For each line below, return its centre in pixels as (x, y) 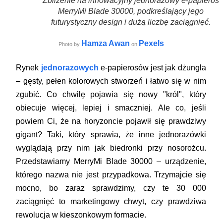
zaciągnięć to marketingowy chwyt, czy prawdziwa (111, 201)
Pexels (151, 43)
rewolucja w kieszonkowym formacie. (81, 215)
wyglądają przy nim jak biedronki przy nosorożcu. (111, 148)
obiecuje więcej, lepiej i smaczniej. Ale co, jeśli (111, 108)
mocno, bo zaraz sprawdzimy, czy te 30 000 (111, 188)
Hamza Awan (105, 43)
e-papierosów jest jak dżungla (152, 67)
